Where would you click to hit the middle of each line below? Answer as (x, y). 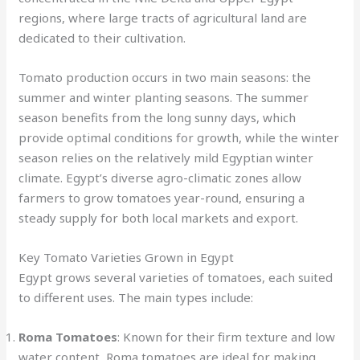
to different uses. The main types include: (136, 297)
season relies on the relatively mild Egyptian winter (166, 157)
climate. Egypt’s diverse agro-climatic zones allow (160, 177)
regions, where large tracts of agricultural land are (163, 17)
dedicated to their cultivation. (102, 37)
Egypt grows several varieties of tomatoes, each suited (176, 277)
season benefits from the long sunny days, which (157, 117)
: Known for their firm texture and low (227, 336)
